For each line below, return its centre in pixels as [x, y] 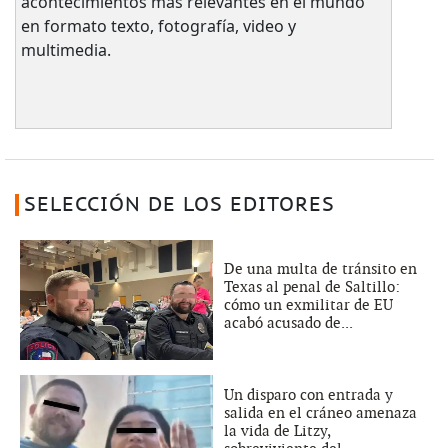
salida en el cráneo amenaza [320, 412]
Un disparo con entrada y [308, 394]
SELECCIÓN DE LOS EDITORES [179, 204]
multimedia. [65, 49]
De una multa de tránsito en [320, 268]
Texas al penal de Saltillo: [312, 286]
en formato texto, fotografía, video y [158, 25]
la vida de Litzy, [277, 430]
